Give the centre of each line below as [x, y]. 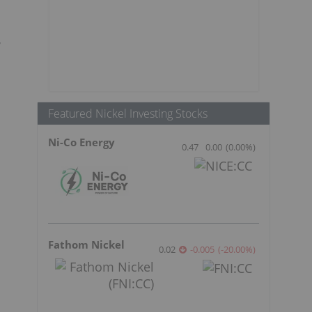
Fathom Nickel [86, 244]
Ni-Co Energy [81, 142]
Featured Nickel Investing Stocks [128, 113]
